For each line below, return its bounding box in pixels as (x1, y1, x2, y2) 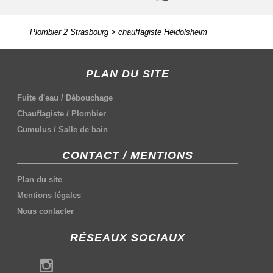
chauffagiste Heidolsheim (118, 27, 207, 37)
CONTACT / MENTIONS (62, 149, 194, 162)
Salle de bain (58, 124, 108, 134)
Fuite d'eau (17, 93, 59, 102)
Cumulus (17, 124, 52, 134)
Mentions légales (17, 191, 82, 200)
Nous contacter (17, 207, 74, 216)
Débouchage (66, 93, 113, 102)
